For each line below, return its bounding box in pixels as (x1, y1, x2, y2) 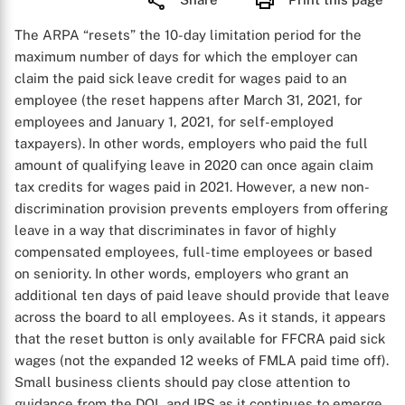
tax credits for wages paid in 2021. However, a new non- (14, 179, 370, 194)
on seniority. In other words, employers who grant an (14, 266, 349, 281)
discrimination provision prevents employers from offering (14, 201, 388, 216)
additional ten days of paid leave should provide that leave (14, 287, 390, 303)
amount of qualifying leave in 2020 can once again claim (14, 157, 373, 173)
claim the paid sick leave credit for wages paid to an (14, 71, 347, 86)
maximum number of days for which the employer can (14, 49, 358, 64)
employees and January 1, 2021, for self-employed (14, 114, 334, 129)
